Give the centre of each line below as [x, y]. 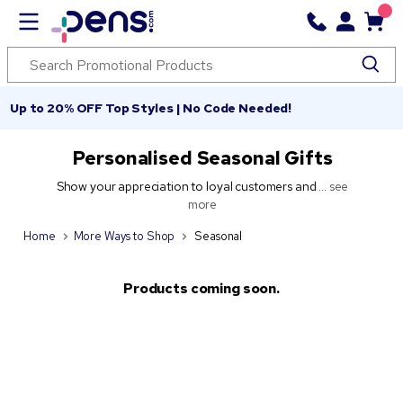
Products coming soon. [201, 288]
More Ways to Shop [124, 236]
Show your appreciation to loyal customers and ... [193, 186]
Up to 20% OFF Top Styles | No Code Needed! [151, 108]
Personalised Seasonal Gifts [202, 158]
